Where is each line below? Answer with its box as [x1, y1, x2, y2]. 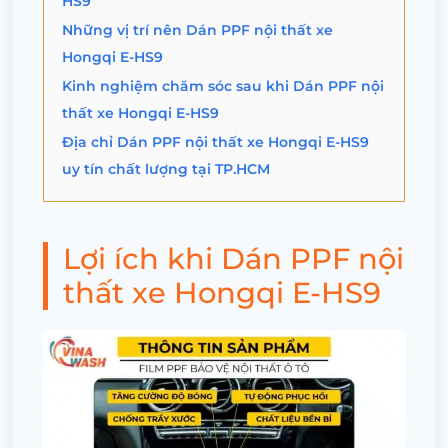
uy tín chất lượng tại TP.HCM [62, 159, 270, 178]
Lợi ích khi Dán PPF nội [63, 240, 404, 276]
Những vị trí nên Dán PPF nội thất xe [62, 20, 333, 39]
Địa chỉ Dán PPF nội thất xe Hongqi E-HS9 [62, 132, 369, 151]
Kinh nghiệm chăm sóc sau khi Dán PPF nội [62, 76, 384, 95]
